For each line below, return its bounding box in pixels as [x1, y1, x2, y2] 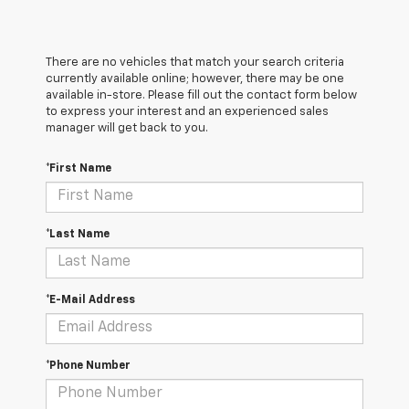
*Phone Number [46, 360, 131, 372]
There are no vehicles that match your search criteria [46, 56, 344, 68]
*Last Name [46, 228, 110, 240]
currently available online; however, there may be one [46, 72, 344, 85]
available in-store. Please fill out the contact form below [46, 89, 357, 101]
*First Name [46, 163, 111, 174]
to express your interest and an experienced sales [46, 105, 329, 118]
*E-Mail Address [46, 294, 135, 306]
